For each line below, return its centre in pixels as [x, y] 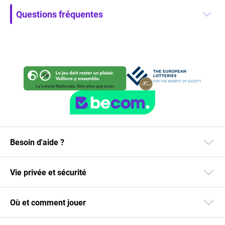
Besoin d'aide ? [37, 142]
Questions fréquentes [60, 14]
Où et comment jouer [48, 202]
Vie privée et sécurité [48, 172]
